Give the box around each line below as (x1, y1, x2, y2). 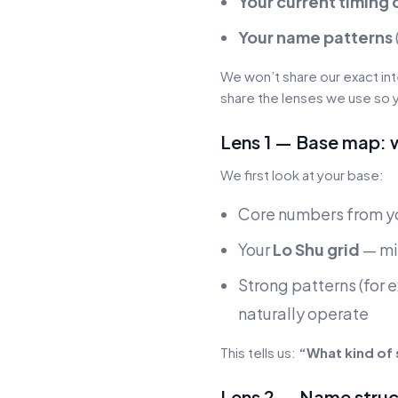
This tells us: (220, 343, 298, 361)
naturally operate (238, 302, 369, 323)
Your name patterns (238, 26, 393, 47)
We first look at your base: (220, 165, 384, 183)
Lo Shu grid (273, 238, 360, 259)
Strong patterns (238, 274, 359, 295)
